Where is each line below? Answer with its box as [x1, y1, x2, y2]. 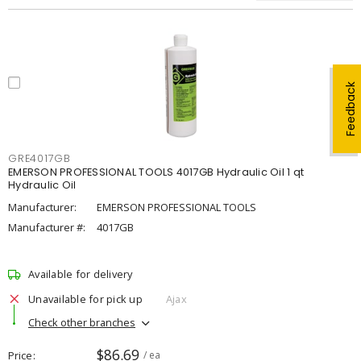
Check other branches [28, 314, 135, 330]
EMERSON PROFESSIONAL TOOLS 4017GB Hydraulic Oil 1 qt [8, 165, 304, 179]
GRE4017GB [8, 151, 71, 165]
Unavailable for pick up [28, 291, 143, 306]
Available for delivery [28, 267, 133, 281]
